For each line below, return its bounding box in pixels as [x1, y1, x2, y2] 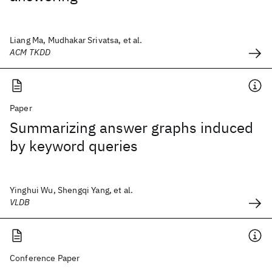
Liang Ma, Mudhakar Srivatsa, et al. [10, 35, 143, 46]
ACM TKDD [10, 47, 51, 58]
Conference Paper [10, 253, 80, 263]
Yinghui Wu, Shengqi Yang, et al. [10, 185, 134, 195]
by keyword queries [10, 136, 138, 155]
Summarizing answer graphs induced [10, 118, 253, 137]
